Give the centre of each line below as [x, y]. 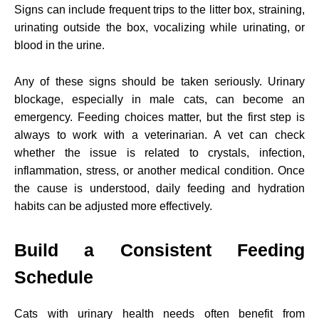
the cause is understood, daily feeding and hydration [159, 188]
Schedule [54, 277]
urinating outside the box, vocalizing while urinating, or [159, 27]
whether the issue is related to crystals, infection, [159, 152]
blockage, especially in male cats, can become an [159, 99]
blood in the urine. [59, 45]
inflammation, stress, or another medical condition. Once [159, 170]
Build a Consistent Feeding [159, 250]
